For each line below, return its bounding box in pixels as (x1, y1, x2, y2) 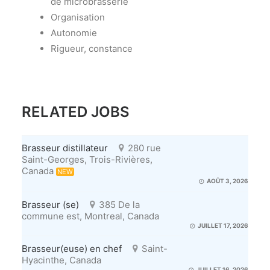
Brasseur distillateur (22, 142, 108, 154)
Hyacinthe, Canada (22, 254, 101, 266)
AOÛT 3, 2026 (206, 177, 248, 185)
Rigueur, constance (51, 43, 133, 54)
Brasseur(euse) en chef (22, 243, 122, 255)
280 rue (128, 142, 161, 154)
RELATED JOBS (22, 103, 130, 121)
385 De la (99, 198, 140, 210)
